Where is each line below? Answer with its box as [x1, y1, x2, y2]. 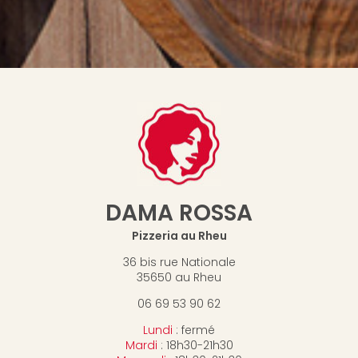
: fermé [173, 322, 215, 339]
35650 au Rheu [137, 269, 221, 286]
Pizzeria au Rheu [131, 228, 227, 245]
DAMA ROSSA [105, 197, 253, 229]
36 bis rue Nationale [122, 254, 236, 271]
